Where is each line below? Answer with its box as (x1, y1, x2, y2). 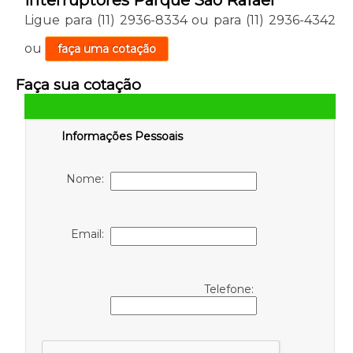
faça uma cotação (57, 41, 156, 56)
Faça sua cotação (15, 75, 141, 94)
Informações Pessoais (61, 128, 183, 143)
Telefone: (204, 281, 258, 296)
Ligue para (24, 12, 97, 28)
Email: (71, 226, 111, 241)
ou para (187, 12, 247, 28)
